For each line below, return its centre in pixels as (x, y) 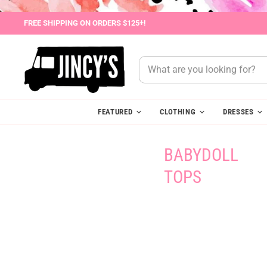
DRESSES (239, 111)
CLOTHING (179, 111)
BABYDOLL (201, 155)
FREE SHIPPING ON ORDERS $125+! (85, 23)
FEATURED (117, 111)
